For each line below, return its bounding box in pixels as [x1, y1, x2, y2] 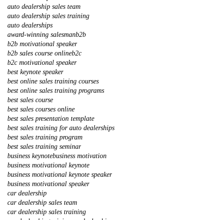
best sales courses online [7, 105, 75, 113]
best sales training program [7, 133, 82, 141]
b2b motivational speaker [7, 40, 77, 48]
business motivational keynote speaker [7, 170, 112, 178]
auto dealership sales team [7, 2, 81, 10]
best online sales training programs [7, 86, 104, 94]
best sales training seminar [7, 142, 81, 150]
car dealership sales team [7, 198, 77, 206]
